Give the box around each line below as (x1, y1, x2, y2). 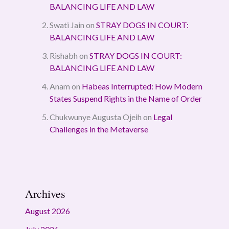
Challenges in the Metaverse (49, 124, 148, 134)
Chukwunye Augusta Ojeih (49, 111, 142, 122)
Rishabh (49, 50, 78, 60)
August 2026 (25, 205, 70, 216)
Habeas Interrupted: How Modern (81, 81, 202, 91)
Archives (25, 186, 65, 201)
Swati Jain (49, 19, 84, 30)
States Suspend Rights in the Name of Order (49, 93, 202, 103)
